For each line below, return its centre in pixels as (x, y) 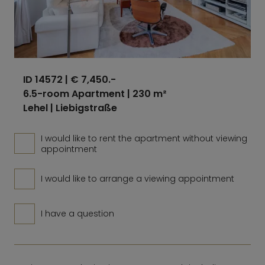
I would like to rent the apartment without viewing (144, 138)
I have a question (77, 213)
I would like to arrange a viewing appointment (138, 178)
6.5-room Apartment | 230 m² (95, 93)
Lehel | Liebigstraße (70, 108)
